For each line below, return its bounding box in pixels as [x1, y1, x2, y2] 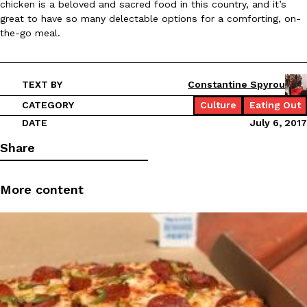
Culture [199, 99, 236, 111]
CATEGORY [21, 99, 74, 111]
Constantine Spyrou [188, 79, 286, 90]
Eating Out [249, 99, 301, 111]
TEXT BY [21, 79, 62, 90]
